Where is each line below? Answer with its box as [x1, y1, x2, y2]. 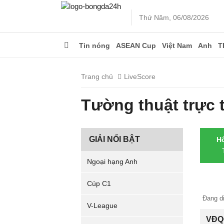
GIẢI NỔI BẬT [89, 135, 140, 143]
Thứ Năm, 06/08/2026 [139, 13, 209, 21]
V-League [87, 201, 117, 209]
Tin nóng [79, 41, 110, 49]
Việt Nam [162, 41, 192, 49]
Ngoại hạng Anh [87, 157, 137, 165]
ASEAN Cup [116, 41, 156, 49]
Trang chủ [81, 72, 113, 80]
